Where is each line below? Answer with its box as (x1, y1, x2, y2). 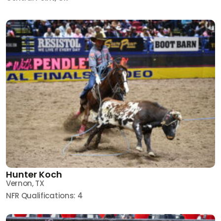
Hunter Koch (6, 168, 62, 181)
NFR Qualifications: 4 (6, 190, 83, 201)
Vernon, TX (6, 178, 44, 188)
